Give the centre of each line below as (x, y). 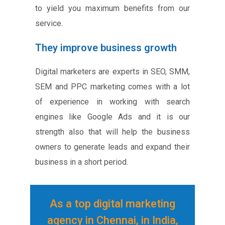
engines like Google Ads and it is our (113, 117)
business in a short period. (82, 162)
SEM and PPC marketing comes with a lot (113, 86)
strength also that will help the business (113, 132)
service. (49, 23)
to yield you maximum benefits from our (113, 8)
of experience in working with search (113, 101)
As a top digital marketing (113, 203)
